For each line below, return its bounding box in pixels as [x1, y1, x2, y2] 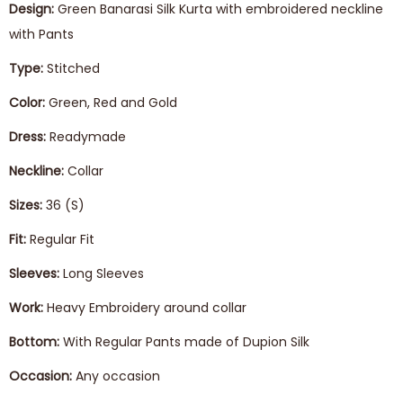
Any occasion [72, 367, 160, 385]
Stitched [47, 59, 100, 77]
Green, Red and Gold [49, 94, 177, 112]
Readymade [46, 128, 126, 146]
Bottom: [9, 333, 59, 351]
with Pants [9, 25, 74, 43]
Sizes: [9, 196, 46, 214]
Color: [9, 94, 49, 112]
